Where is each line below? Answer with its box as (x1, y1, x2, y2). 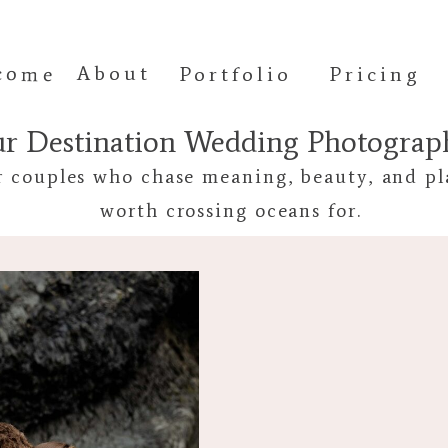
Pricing (330, 62, 421, 86)
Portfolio (179, 62, 292, 86)
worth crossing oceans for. (100, 199, 362, 222)
